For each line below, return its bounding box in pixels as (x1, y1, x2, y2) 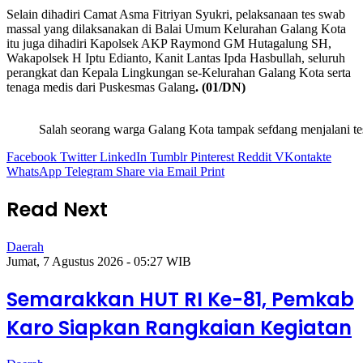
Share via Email (116, 164, 197, 178)
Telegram (65, 164, 113, 178)
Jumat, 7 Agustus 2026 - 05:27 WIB (6, 254, 191, 268)
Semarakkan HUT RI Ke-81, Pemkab (6, 285, 354, 313)
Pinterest (190, 149, 234, 164)
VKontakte (275, 149, 331, 164)
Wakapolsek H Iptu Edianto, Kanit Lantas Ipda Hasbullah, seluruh (6, 50, 345, 65)
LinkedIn (100, 149, 147, 164)
